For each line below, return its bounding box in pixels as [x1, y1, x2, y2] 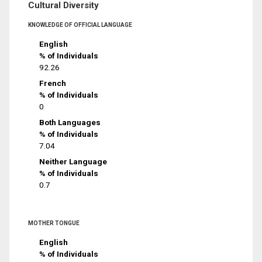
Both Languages [39, 117, 101, 127]
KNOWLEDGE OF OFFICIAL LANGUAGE [28, 22, 132, 29]
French [39, 78, 67, 88]
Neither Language [39, 156, 108, 166]
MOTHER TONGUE [28, 219, 80, 226]
